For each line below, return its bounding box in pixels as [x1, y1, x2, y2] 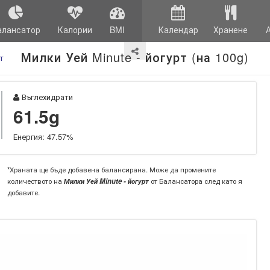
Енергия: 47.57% [13, 131, 74, 142]
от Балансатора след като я [148, 176, 242, 186]
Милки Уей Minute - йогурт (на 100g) [20, 48, 249, 66]
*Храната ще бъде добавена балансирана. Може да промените [7, 165, 216, 174]
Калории [57, 24, 92, 36]
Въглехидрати [19, 91, 73, 102]
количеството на [7, 176, 64, 186]
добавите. [7, 187, 40, 197]
